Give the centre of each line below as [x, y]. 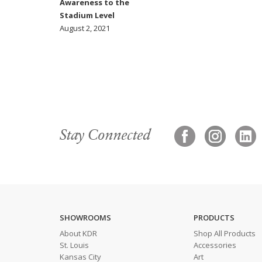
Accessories [215, 245]
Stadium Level [87, 15]
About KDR [78, 234]
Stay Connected [105, 137]
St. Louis [74, 245]
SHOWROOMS [85, 218]
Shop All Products [224, 234]
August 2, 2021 [85, 28]
